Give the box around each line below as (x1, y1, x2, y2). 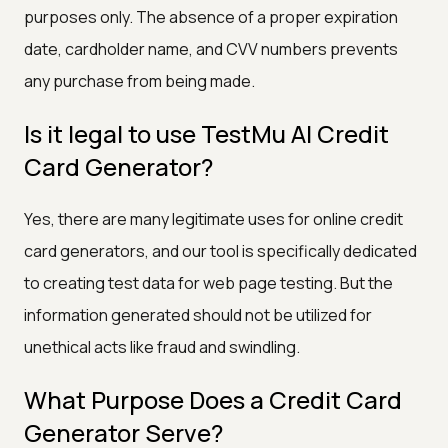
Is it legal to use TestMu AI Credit (24, 116, 389, 150)
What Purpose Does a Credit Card (24, 382, 402, 416)
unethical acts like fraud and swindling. (24, 335, 300, 358)
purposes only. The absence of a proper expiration (24, 5, 398, 28)
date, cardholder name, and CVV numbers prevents (24, 37, 398, 60)
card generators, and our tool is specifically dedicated (24, 239, 417, 262)
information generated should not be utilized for (24, 303, 372, 326)
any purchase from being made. (24, 69, 255, 92)
